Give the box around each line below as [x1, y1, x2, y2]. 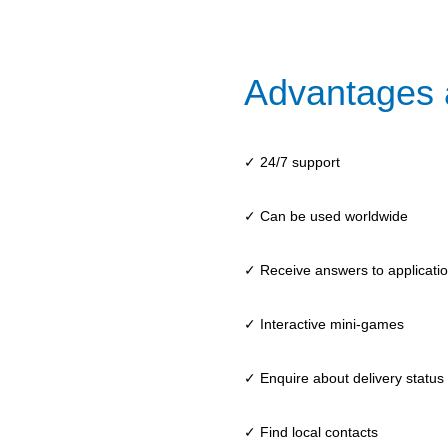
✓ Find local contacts [244, 424, 378, 441]
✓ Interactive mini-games [244, 316, 404, 333]
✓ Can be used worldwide [244, 208, 408, 225]
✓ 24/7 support [244, 154, 340, 171]
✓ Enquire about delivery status [244, 370, 444, 387]
